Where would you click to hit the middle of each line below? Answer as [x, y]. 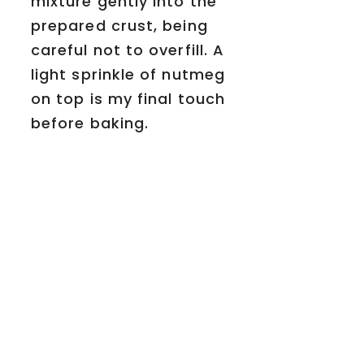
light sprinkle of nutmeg [128, 74]
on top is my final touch [128, 98]
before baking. [90, 123]
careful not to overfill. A [128, 50]
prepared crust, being [119, 25]
